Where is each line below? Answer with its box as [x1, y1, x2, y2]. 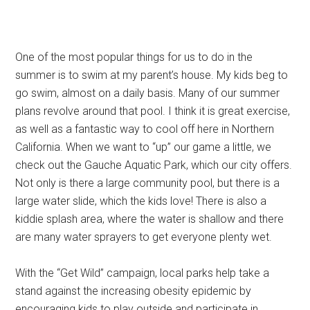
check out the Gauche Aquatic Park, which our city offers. [15, 158, 293, 172]
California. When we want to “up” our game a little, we [15, 140, 272, 154]
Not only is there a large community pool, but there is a [15, 176, 280, 190]
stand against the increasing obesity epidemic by [15, 284, 252, 298]
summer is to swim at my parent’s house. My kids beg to [15, 69, 289, 82]
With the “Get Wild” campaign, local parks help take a [15, 266, 270, 280]
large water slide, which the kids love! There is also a [15, 194, 267, 208]
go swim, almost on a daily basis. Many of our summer [15, 86, 280, 100]
